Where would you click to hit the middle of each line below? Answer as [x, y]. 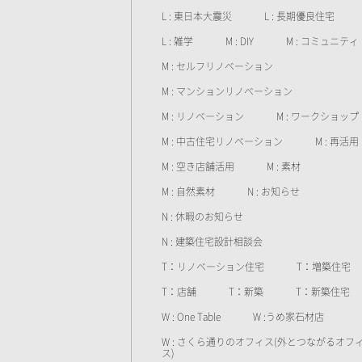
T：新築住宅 [323, 292]
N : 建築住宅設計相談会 [212, 242]
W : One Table [191, 317]
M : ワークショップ [318, 116]
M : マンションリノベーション [227, 91]
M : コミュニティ [322, 41]
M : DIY [240, 41]
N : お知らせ [274, 192]
